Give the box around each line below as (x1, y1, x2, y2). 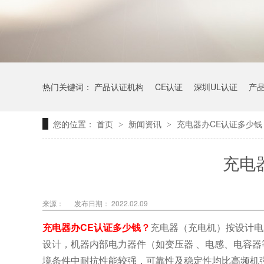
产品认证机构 (94, 81, 144, 93)
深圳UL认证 (194, 81, 237, 93)
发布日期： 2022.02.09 (74, 198, 148, 208)
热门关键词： (42, 81, 94, 93)
